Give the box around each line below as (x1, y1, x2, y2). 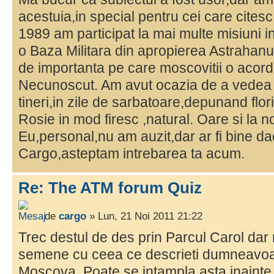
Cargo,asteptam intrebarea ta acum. (18, 146, 245, 162)
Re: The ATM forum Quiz (18, 179, 202, 198)
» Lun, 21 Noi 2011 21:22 (86, 209, 202, 222)
